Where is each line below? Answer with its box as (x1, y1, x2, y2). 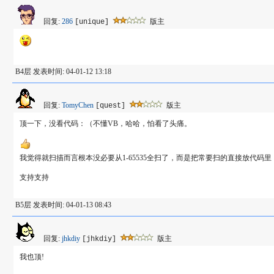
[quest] (95, 102, 125, 110)
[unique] (74, 18, 109, 26)
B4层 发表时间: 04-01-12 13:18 (15, 67, 111, 76)
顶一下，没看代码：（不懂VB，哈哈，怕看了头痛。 (19, 119, 191, 128)
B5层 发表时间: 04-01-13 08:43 (15, 201, 111, 209)
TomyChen (61, 101, 94, 109)
